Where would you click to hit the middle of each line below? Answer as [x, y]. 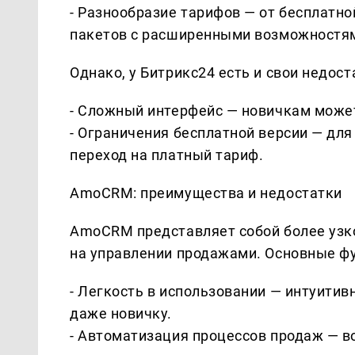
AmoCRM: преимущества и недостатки [206, 193]
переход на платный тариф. [167, 155]
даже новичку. [121, 313]
